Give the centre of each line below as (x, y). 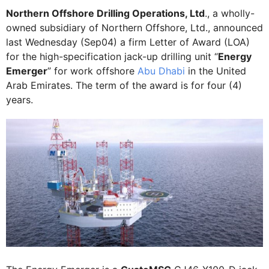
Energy (235, 56)
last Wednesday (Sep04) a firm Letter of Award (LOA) (128, 42)
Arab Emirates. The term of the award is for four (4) (124, 85)
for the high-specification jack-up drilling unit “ (112, 56)
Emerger (27, 71)
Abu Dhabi (161, 71)
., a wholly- (230, 13)
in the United (216, 71)
